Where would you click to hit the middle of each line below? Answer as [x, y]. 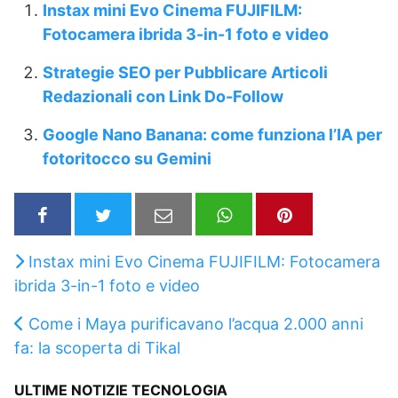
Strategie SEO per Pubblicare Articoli [185, 73]
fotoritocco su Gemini [127, 159]
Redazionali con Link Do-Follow [163, 97]
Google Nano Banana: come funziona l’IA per [212, 135]
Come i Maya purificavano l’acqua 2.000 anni [196, 323]
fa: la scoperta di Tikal [97, 347]
